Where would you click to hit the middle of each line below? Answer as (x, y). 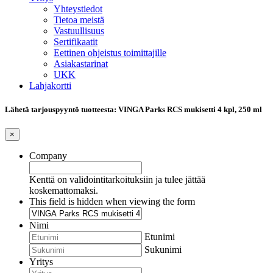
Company (48, 156)
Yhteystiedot (78, 9)
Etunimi (160, 237)
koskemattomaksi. (64, 191)
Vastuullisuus (79, 31)
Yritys (41, 262)
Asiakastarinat (81, 64)
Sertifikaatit (76, 42)
